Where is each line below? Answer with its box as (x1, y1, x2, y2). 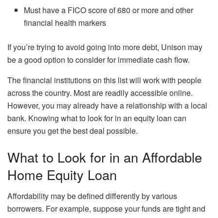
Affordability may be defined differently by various (7, 190, 177, 202)
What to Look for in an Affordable (7, 147, 202, 166)
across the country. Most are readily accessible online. (7, 87, 193, 98)
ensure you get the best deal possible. (7, 125, 138, 136)
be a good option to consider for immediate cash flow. (7, 54, 190, 65)
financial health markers (24, 17, 107, 28)
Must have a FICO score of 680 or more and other (24, 4, 194, 16)
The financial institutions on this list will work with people (7, 74, 201, 86)
